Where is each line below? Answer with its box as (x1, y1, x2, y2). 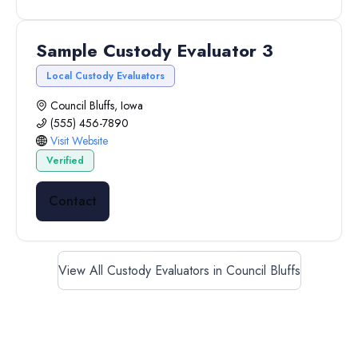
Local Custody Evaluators (46, 69, 165, 83)
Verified (46, 153, 84, 168)
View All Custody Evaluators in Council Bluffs (58, 261, 300, 280)
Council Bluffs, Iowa (50, 97, 143, 113)
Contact (49, 192, 97, 210)
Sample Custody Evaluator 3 (36, 38, 273, 63)
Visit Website (50, 133, 108, 149)
